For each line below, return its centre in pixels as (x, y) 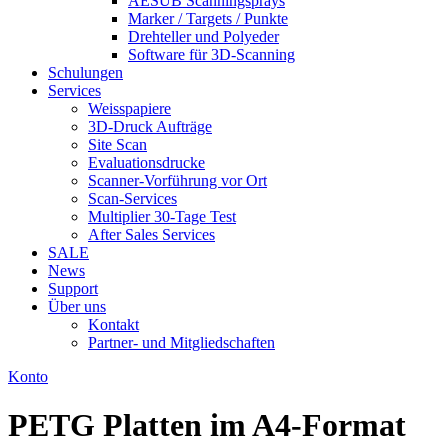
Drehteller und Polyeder (203, 36)
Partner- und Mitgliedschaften (181, 342)
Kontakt (113, 324)
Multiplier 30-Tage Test (162, 216)
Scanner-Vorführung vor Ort (177, 180)
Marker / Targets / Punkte (208, 18)
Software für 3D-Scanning (211, 54)
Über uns (77, 306)
